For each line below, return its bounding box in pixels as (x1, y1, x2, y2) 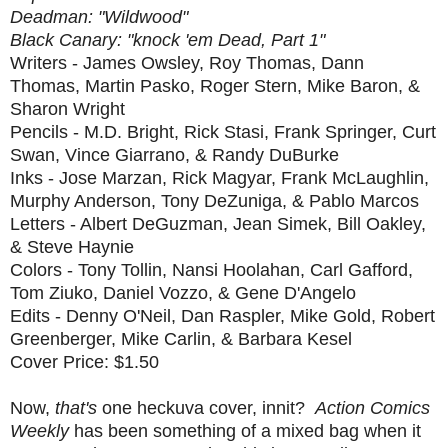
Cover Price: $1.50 (10, 351, 159, 372)
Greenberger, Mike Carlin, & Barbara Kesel (10, 328, 352, 349)
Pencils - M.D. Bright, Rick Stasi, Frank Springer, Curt (10, 121, 436, 142)
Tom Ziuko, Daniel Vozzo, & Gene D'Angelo (10, 282, 356, 303)
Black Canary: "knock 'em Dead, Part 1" (10, 29, 325, 50)
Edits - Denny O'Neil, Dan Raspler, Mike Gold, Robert (10, 305, 435, 326)
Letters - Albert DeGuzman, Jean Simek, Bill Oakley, (10, 213, 426, 234)
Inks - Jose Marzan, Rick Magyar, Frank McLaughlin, (10, 167, 429, 188)
